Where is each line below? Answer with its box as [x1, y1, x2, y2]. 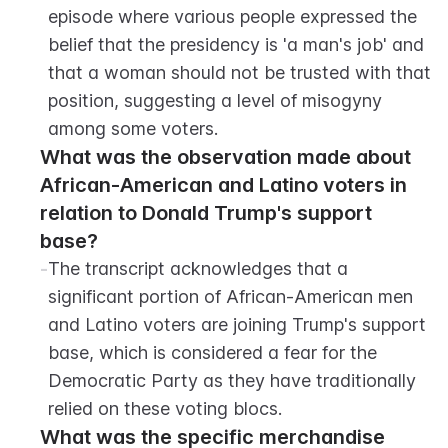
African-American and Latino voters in [40, 173, 407, 197]
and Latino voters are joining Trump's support [48, 314, 426, 335]
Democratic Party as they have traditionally [48, 370, 416, 391]
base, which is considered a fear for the [48, 342, 377, 363]
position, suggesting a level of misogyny [48, 90, 382, 111]
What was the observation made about [40, 145, 411, 169]
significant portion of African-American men [48, 286, 413, 307]
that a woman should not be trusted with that [48, 62, 431, 83]
